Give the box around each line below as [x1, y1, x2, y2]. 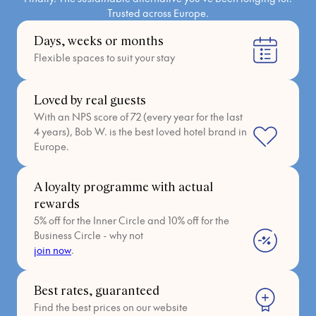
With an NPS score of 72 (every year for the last [34, 109, 243, 123]
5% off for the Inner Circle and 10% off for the [34, 212, 229, 227]
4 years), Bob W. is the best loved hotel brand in [34, 123, 247, 138]
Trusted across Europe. [107, 5, 209, 20]
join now [34, 242, 71, 257]
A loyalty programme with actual [34, 181, 213, 194]
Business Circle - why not [34, 227, 143, 242]
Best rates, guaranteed [34, 284, 159, 298]
